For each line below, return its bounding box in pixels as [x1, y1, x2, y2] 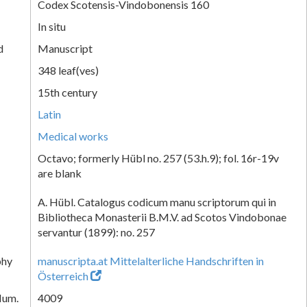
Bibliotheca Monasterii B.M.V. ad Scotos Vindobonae [38, 210, 286, 223]
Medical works [38, 129, 108, 143]
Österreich [38, 269, 88, 282]
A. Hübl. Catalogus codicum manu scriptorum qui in [38, 195, 276, 208]
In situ [38, 19, 66, 33]
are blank [38, 166, 82, 180]
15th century [38, 85, 97, 99]
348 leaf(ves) [38, 63, 99, 77]
